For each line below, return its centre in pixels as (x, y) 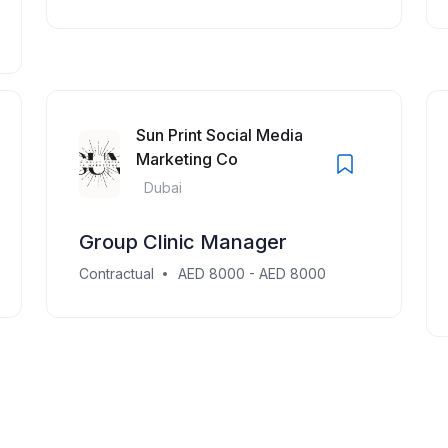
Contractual (116, 273)
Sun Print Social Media (219, 135)
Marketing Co (186, 159)
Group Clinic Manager (183, 242)
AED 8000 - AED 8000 (252, 273)
